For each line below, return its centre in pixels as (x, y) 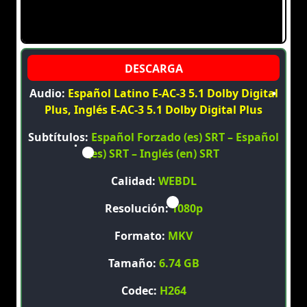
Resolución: (138, 209)
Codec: (140, 291)
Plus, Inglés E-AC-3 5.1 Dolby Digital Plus (153, 110)
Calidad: (134, 181)
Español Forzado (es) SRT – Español (185, 137)
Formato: (141, 236)
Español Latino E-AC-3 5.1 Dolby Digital (173, 94)
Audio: (48, 94)
